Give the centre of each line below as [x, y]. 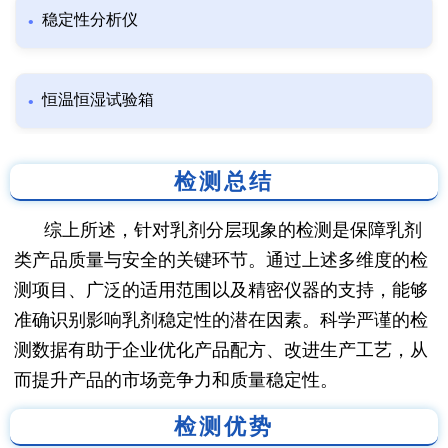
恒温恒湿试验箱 [98, 100]
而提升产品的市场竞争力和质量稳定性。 [176, 380]
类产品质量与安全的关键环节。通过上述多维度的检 [221, 260]
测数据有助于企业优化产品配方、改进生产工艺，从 [221, 350]
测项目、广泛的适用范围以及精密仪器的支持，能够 [221, 290]
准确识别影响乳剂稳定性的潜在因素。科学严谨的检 [221, 320]
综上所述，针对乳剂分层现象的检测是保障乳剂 [233, 230]
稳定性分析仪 [90, 20]
